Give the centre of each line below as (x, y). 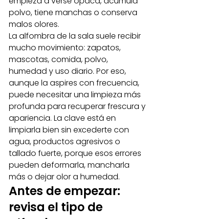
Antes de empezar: (66, 191)
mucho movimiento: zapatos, (66, 48)
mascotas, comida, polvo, (59, 59)
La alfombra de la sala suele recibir (76, 36)
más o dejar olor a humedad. (64, 177)
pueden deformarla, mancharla (70, 165)
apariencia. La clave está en (63, 118)
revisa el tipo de (57, 207)
